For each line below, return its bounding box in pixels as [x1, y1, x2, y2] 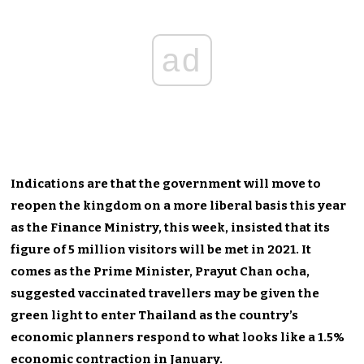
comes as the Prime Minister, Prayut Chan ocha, [11, 263, 310, 279]
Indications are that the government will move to [11, 175, 322, 191]
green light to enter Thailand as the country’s [11, 307, 299, 323]
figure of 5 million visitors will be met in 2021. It [11, 241, 312, 257]
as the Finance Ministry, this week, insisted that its [11, 219, 331, 235]
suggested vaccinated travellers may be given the [11, 285, 320, 301]
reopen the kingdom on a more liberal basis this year [11, 197, 347, 213]
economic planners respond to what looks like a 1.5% [11, 329, 345, 344]
